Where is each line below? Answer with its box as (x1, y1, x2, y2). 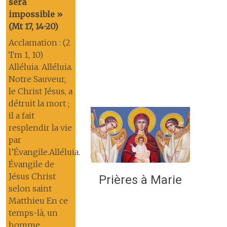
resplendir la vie (8, 122, 72, 133)
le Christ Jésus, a (8, 86, 72, 96)
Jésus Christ (8, 171, 56, 181)
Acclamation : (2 (8, 37, 70, 48)
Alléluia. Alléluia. (8, 61, 72, 72)
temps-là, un (8, 207, 58, 218)
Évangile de (8, 159, 54, 169)
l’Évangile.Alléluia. (8, 146, 80, 157)
